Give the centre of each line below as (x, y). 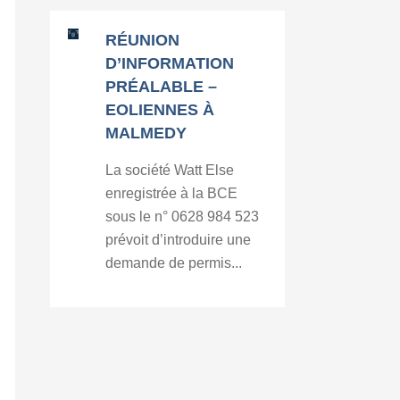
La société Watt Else (170, 170)
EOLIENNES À (160, 110)
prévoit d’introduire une (179, 240)
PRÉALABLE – (162, 87)
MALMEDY (146, 133)
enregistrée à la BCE (172, 193)
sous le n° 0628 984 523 (183, 217)
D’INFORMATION (170, 63)
